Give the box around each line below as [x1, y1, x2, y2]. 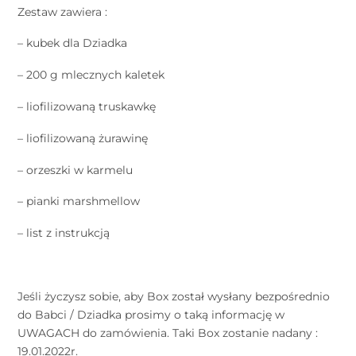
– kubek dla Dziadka [17, 36, 128, 51]
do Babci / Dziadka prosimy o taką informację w [17, 307, 285, 322]
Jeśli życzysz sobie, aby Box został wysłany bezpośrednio [17, 288, 331, 304]
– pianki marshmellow [17, 194, 141, 209]
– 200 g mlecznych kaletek [17, 68, 165, 83]
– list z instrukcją [17, 226, 110, 241]
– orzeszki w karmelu [17, 162, 133, 177]
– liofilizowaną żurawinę [17, 130, 149, 145]
